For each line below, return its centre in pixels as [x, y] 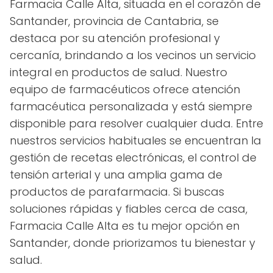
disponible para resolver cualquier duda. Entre [136, 123]
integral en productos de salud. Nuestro [119, 72]
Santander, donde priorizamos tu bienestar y [133, 243]
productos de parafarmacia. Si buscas [117, 191]
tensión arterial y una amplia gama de [116, 174]
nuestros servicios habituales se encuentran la [136, 140]
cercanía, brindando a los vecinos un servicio [133, 55]
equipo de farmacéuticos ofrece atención [125, 89]
